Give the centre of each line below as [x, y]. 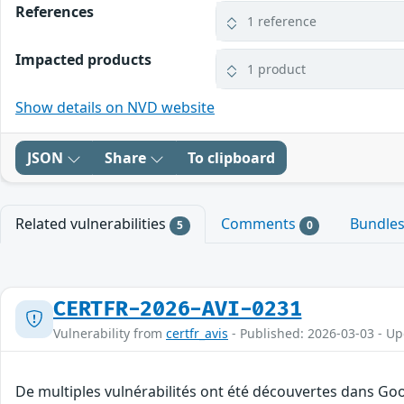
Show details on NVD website [115, 108]
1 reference [282, 22]
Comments [260, 224]
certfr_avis [197, 333]
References [55, 12]
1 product [277, 69]
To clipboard [231, 158]
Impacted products [83, 60]
